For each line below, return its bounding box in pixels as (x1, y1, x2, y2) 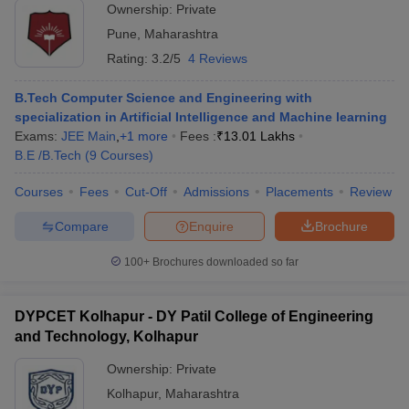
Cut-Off (125, 184, 167, 199)
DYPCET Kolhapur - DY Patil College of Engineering (15, 309, 373, 324)
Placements (266, 184, 333, 199)
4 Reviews (188, 51, 247, 66)
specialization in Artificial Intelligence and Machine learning (15, 110, 387, 124)
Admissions (184, 184, 249, 199)
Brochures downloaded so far (150, 256, 299, 268)
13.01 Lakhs (224, 129, 295, 143)
